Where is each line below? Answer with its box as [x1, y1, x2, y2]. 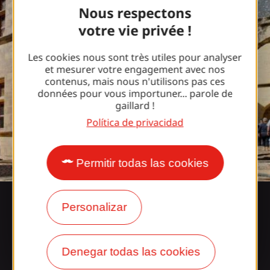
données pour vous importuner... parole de [37, 87, 233, 101]
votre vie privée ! [78, 21, 192, 40]
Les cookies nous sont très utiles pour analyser [28, 51, 242, 64]
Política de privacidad [86, 116, 184, 130]
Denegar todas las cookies [61, 245, 200, 259]
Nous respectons [78, 4, 192, 23]
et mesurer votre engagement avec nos [45, 63, 225, 77]
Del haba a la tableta [14, 208, 152, 228]
